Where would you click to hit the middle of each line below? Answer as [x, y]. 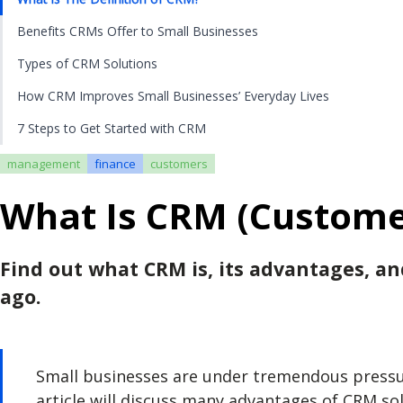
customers [179, 164]
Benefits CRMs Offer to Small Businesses [138, 31]
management [44, 164]
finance [115, 164]
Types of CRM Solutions [87, 63]
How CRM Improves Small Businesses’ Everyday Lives [173, 96]
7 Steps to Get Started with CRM [112, 128]
